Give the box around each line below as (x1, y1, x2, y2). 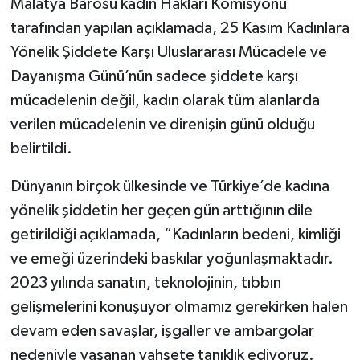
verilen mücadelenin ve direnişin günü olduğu (10, 116, 315, 133)
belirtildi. (10, 140, 72, 157)
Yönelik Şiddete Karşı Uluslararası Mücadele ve (10, 43, 327, 60)
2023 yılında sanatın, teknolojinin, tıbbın (10, 274, 281, 291)
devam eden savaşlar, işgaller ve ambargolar (10, 322, 314, 339)
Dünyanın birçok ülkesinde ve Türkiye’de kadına (10, 178, 329, 194)
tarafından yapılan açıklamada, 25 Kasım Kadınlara (10, 19, 350, 36)
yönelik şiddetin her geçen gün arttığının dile (10, 202, 313, 219)
